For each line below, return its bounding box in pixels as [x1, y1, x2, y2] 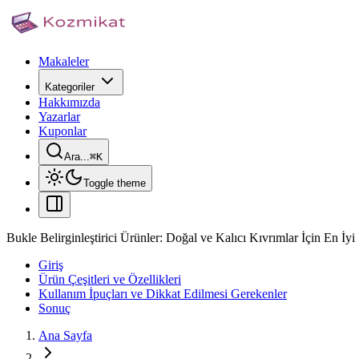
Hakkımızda [38, 95, 100, 109]
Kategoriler [45, 81, 95, 93]
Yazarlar [38, 110, 80, 123]
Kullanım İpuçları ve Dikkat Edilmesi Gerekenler [38, 287, 287, 301]
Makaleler [38, 54, 89, 68]
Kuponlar [38, 124, 87, 138]
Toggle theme [83, 177, 146, 189]
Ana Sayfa [38, 329, 92, 342]
